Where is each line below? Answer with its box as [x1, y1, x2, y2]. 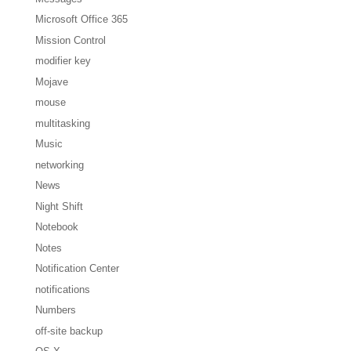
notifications [34, 283, 90, 295]
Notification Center [34, 262, 119, 275]
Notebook [34, 221, 78, 233]
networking [34, 158, 84, 171]
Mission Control [34, 34, 106, 46]
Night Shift [34, 200, 83, 212]
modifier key [34, 55, 91, 67]
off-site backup [34, 324, 103, 337]
